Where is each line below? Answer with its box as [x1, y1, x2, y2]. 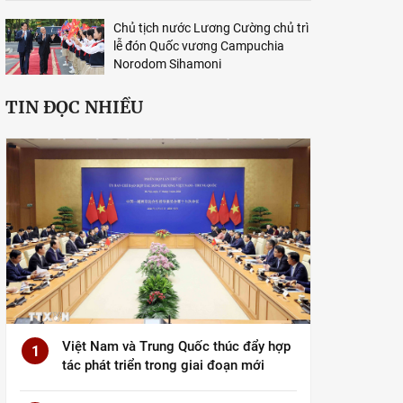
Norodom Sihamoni [113, 57, 221, 71]
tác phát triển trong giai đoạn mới [62, 357, 264, 374]
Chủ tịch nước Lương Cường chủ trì [113, 21, 309, 35]
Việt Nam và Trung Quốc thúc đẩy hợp [62, 338, 291, 355]
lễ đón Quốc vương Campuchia [113, 39, 284, 53]
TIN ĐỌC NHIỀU [5, 96, 143, 118]
